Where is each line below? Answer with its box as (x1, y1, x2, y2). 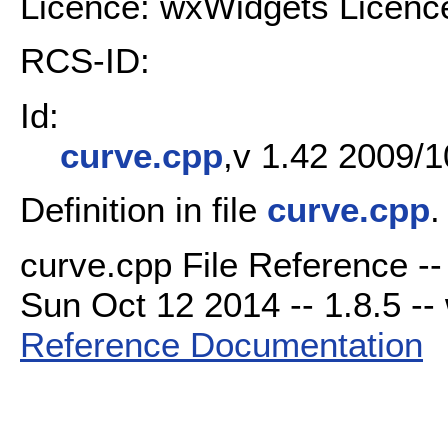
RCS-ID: (20, 41, 150, 81)
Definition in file (20, 190, 267, 230)
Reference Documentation (20, 324, 423, 364)
